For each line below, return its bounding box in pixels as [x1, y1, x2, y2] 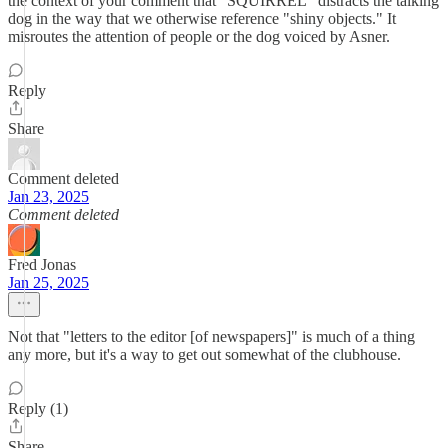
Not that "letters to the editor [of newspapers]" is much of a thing [8, 328, 415, 345]
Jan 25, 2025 [8, 274, 89, 291]
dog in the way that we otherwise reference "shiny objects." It [8, 10, 396, 27]
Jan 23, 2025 [8, 188, 89, 205]
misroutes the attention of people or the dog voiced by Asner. [8, 28, 390, 45]
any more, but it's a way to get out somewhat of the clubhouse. [8, 346, 401, 363]
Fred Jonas [8, 256, 76, 273]
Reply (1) [8, 400, 68, 417]
